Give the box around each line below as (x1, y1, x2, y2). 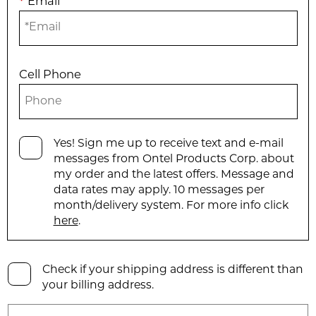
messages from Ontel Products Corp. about (53, 153, 294, 165)
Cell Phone (18, 70, 81, 82)
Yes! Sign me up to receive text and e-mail (53, 138, 284, 150)
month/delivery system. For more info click (53, 200, 288, 212)
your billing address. (42, 279, 154, 291)
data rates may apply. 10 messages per (53, 184, 265, 196)
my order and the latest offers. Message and (53, 169, 294, 181)
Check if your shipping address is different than (42, 264, 303, 276)
